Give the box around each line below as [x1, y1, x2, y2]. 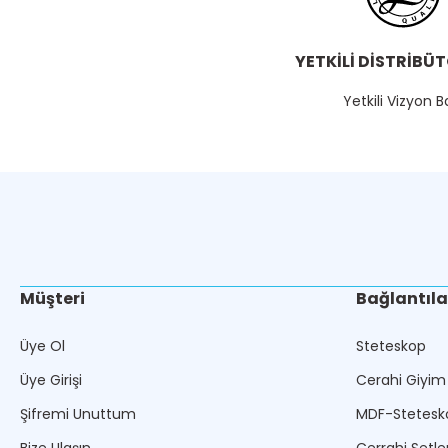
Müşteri [20, 287, 85, 310]
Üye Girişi [20, 370, 82, 390]
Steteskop [356, 336, 426, 356]
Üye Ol [20, 336, 65, 356]
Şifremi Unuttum [20, 404, 136, 424]
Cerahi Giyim [356, 370, 446, 390]
